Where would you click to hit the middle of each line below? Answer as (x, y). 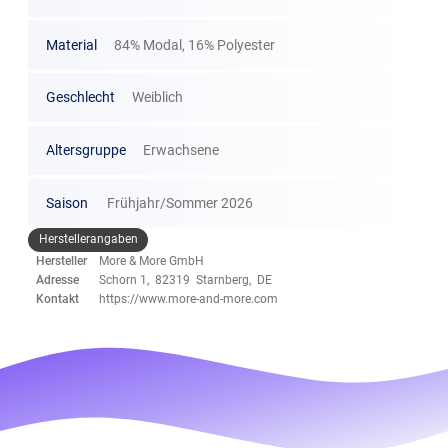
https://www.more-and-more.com (189, 298)
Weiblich (158, 97)
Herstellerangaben (88, 239)
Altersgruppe (85, 149)
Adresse (58, 279)
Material (71, 44)
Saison (66, 202)
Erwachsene (181, 149)
